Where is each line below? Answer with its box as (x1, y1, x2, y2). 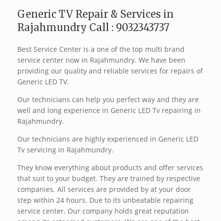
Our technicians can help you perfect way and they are (17, 95, 199, 105)
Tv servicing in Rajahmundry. (17, 145, 113, 155)
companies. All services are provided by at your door (17, 184, 191, 194)
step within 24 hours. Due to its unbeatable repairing (17, 195, 193, 205)
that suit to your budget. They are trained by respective (17, 174, 200, 184)
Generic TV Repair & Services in (17, 8, 174, 21)
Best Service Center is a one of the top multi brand (17, 44, 184, 54)
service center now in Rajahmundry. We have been (17, 55, 185, 65)
